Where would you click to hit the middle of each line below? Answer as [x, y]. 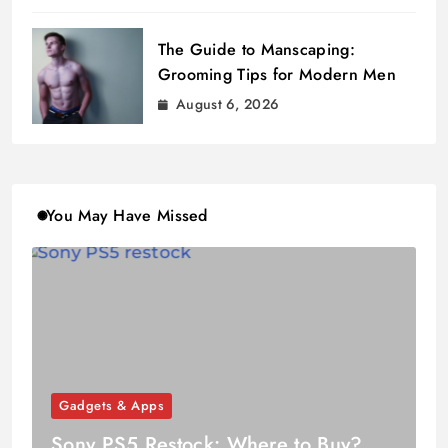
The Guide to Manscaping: [256, 50]
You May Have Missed [127, 215]
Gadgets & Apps [112, 406]
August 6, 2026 [228, 104]
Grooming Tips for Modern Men [277, 75]
